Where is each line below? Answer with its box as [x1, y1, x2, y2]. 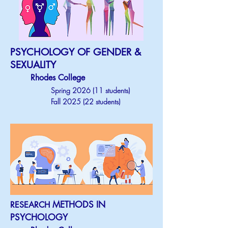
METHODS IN [52, 199, 105, 210]
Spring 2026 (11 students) [51, 85, 130, 95]
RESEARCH [10, 199, 52, 210]
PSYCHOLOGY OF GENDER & [10, 46, 141, 59]
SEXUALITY [10, 59, 56, 71]
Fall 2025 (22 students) [51, 97, 120, 106]
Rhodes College [31, 72, 85, 83]
